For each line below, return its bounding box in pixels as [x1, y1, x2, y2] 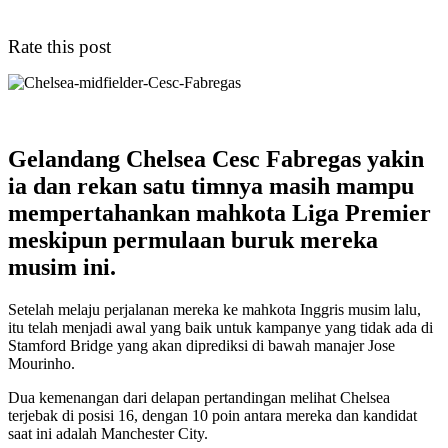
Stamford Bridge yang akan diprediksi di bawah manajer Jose [8, 337, 395, 355]
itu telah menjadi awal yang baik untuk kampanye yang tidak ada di [8, 319, 433, 337]
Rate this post [8, 36, 111, 58]
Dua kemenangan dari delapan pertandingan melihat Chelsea [8, 389, 390, 407]
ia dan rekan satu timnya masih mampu [8, 173, 414, 200]
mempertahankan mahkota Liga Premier [8, 200, 431, 227]
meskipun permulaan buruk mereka [8, 227, 378, 254]
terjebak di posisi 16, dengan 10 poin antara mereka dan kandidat [8, 407, 417, 425]
